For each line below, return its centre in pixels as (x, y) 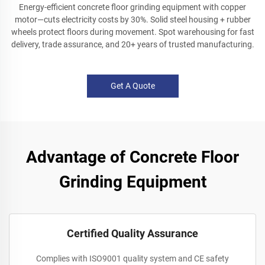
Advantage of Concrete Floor (132, 157)
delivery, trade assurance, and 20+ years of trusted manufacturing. (132, 44)
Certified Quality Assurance (132, 233)
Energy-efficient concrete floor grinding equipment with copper (132, 7)
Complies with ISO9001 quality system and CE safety (132, 258)
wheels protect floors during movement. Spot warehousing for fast (132, 32)
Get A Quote (132, 86)
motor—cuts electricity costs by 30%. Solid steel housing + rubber (132, 20)
